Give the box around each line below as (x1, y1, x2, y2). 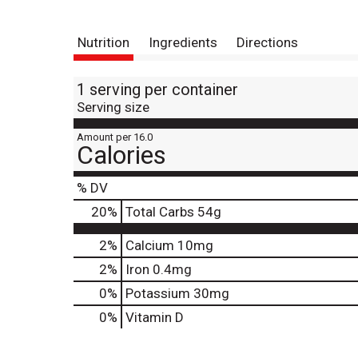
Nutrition (78, 34, 129, 51)
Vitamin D (125, 309, 184, 326)
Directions (237, 34, 298, 51)
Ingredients (149, 34, 217, 51)
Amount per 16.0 (77, 131, 153, 144)
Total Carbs (125, 204, 194, 221)
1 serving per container (77, 80, 238, 100)
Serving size (77, 99, 149, 116)
